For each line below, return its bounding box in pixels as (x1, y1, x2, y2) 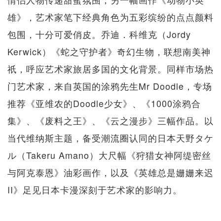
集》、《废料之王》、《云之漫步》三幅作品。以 (7, 114, 214, 127)
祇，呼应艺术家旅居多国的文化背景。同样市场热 (7, 62, 214, 75)
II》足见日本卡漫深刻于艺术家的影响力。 (7, 183, 182, 196)
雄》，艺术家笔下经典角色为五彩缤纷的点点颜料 (7, 10, 214, 24)
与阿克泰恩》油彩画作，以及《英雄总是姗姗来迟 (7, 166, 214, 179)
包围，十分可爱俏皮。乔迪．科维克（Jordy (7, 28, 191, 41)
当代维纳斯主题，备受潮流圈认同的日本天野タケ (7, 131, 214, 145)
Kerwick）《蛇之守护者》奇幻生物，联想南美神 (7, 45, 211, 58)
